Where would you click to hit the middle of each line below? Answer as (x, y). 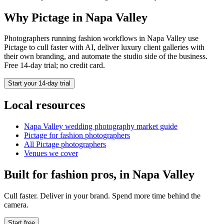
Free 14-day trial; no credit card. (54, 65)
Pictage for (42, 135)
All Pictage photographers (65, 144)
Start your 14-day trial (39, 83)
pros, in (110, 175)
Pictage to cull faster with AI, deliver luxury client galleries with (104, 47)
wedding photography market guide (120, 126)
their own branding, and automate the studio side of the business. (106, 56)
